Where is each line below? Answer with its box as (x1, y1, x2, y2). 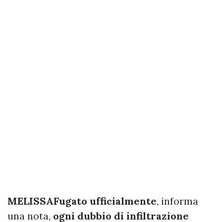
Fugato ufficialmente (54, 194, 157, 207)
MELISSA (7, 194, 54, 207)
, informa (157, 194, 198, 207)
